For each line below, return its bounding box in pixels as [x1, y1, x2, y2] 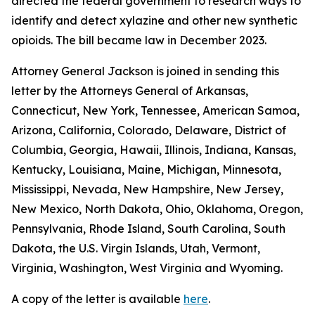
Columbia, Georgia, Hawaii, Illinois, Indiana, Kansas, [11, 143, 296, 157]
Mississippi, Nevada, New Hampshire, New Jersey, [11, 182, 283, 196]
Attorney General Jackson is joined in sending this [11, 64, 279, 78]
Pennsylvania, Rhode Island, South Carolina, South [11, 221, 285, 236]
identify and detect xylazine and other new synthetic [11, 13, 297, 27]
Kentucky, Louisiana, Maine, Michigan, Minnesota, [11, 162, 281, 176]
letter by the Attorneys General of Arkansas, [11, 84, 248, 98]
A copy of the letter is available [11, 292, 184, 306]
